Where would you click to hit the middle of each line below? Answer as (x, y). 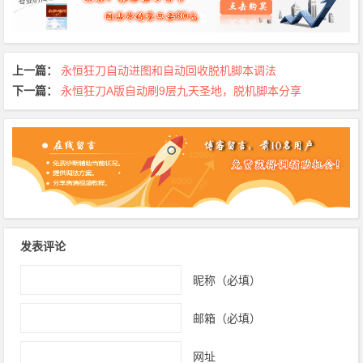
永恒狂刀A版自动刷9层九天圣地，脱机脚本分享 (181, 91)
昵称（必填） (226, 280)
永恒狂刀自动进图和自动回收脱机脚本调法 (169, 71)
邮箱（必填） (226, 318)
